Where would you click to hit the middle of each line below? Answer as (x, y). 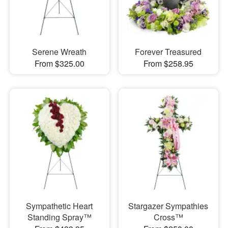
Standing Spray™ (59, 217)
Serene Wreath (60, 51)
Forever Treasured (168, 51)
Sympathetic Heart (60, 206)
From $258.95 (168, 63)
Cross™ (168, 217)
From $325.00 (59, 63)
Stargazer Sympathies (168, 206)
